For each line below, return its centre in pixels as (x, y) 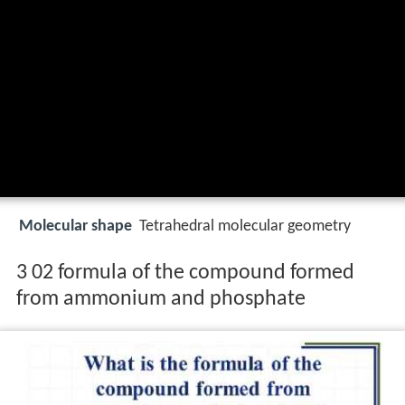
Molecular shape (75, 227)
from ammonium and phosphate (160, 300)
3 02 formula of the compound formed (185, 273)
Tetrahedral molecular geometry (245, 227)
